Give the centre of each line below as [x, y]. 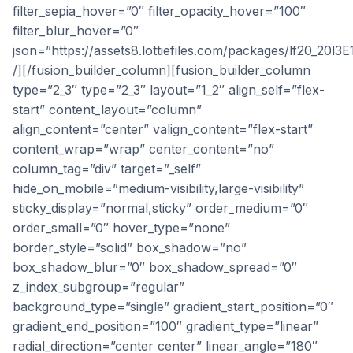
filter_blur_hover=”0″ [76, 31]
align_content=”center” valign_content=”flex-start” [163, 129]
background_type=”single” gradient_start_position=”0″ [173, 307]
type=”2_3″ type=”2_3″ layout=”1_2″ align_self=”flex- [169, 90]
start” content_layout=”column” [107, 110]
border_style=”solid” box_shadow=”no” [130, 247]
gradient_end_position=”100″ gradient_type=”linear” [165, 326]
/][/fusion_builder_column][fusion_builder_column [162, 70]
